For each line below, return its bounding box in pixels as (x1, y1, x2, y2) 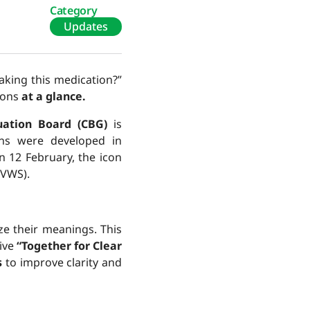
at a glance (21, 89, 82, 104)
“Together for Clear (16, 238, 122, 253)
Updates (64, 19, 108, 34)
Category (50, 3, 98, 18)
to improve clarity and (2, 255, 122, 270)
